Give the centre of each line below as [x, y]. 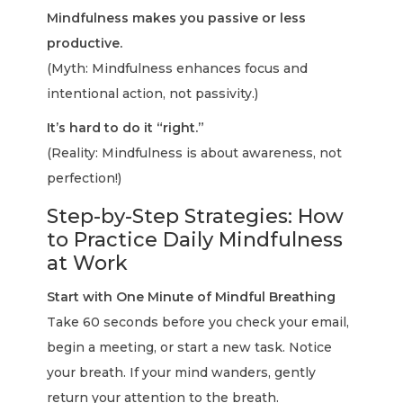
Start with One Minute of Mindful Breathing [192, 297]
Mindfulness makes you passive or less [177, 18]
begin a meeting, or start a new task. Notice [190, 347]
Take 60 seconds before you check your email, [198, 322]
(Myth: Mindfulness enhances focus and [178, 68]
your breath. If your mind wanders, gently [182, 372]
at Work [88, 263]
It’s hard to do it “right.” [126, 128]
